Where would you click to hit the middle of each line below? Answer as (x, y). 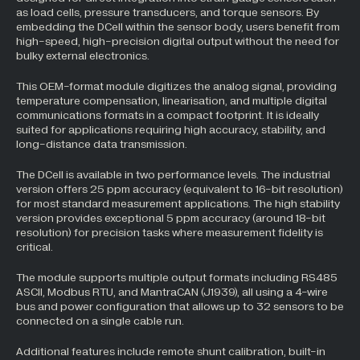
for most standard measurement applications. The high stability (178, 204)
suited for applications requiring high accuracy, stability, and (171, 130)
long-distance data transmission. (102, 144)
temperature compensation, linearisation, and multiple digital (172, 101)
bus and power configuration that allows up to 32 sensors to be (180, 307)
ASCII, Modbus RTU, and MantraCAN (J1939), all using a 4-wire (172, 292)
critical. (35, 247)
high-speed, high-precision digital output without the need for (178, 41)
